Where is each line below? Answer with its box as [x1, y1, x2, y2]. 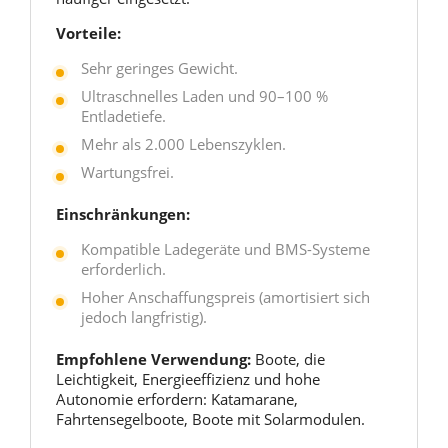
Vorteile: [56, 23, 121, 43]
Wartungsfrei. [81, 162, 174, 182]
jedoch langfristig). [81, 307, 207, 327]
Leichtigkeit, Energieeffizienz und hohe [56, 369, 320, 389]
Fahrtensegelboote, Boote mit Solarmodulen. [56, 409, 365, 429]
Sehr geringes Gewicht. [81, 58, 238, 78]
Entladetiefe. [81, 106, 166, 126]
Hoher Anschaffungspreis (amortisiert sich [81, 287, 370, 307]
